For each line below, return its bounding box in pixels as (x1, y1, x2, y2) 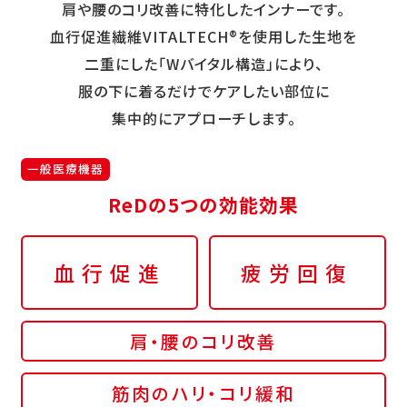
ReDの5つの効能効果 (108, 191, 299, 219)
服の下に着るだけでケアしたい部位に (77, 80, 330, 103)
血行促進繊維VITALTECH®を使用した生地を (50, 25, 357, 48)
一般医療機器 (26, 160, 104, 178)
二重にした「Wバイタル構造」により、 (84, 53, 323, 75)
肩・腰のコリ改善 (129, 327, 278, 354)
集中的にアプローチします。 (111, 107, 296, 130)
